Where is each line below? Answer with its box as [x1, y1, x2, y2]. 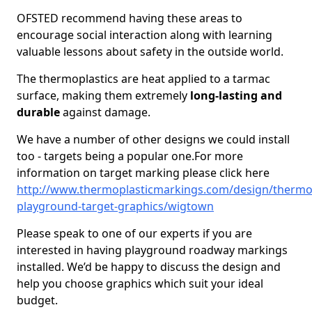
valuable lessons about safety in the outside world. [17, 44, 283, 59]
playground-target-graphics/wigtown [17, 198, 214, 214]
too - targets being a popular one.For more [17, 148, 243, 164]
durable [17, 104, 60, 120]
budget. [17, 292, 58, 308]
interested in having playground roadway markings [17, 242, 288, 258]
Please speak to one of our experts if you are [17, 226, 252, 241]
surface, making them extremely [17, 88, 190, 103]
